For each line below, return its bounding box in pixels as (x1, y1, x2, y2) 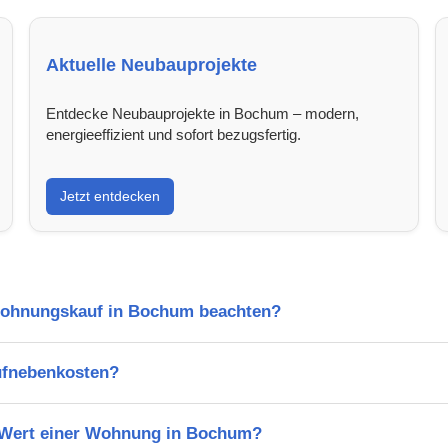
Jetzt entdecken (60, 187, 161, 204)
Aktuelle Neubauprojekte (46, 54, 258, 75)
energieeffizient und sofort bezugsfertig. (46, 125, 302, 143)
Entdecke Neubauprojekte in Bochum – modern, (46, 104, 360, 122)
